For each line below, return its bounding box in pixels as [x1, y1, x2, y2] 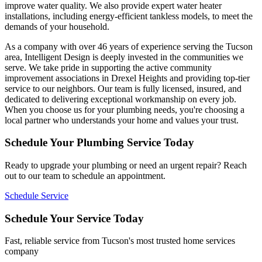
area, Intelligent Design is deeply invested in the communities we [5, 51, 243, 62]
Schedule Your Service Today [5, 212, 144, 225]
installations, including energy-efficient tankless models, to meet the [5, 11, 253, 21]
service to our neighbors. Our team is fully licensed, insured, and [5, 83, 242, 94]
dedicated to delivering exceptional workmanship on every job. [5, 94, 236, 104]
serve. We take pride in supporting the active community [5, 62, 212, 73]
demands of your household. [5, 21, 109, 32]
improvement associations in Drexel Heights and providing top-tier [5, 73, 250, 83]
